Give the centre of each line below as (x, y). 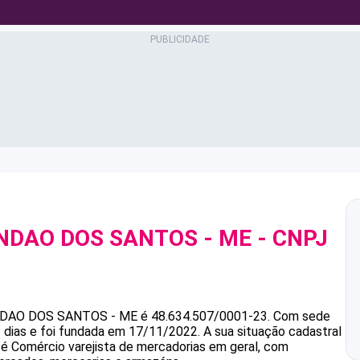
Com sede (302, 316)
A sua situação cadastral (271, 331)
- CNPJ (290, 238)
